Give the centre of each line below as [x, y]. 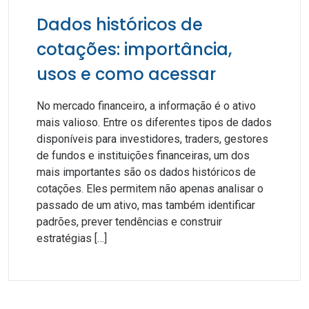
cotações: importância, [134, 49]
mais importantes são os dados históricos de [146, 172]
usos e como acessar [126, 74]
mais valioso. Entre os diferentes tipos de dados [154, 122]
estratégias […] [72, 238]
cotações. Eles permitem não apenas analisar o [150, 189]
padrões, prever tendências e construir [129, 222]
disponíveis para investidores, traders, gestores [152, 139]
